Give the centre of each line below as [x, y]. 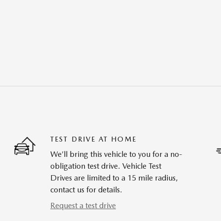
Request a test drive [83, 206]
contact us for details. [86, 190]
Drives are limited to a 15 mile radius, [114, 178]
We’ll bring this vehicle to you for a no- [116, 154]
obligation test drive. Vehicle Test [106, 166]
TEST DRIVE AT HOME [93, 139]
